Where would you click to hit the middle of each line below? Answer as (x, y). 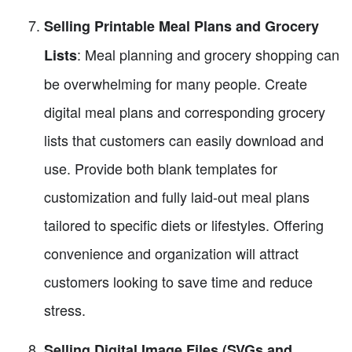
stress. (65, 310)
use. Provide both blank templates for (161, 169)
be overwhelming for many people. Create (176, 84)
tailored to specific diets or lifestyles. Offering (184, 225)
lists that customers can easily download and (184, 140)
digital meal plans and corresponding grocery (185, 112)
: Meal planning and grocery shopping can (208, 55)
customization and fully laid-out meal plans (177, 197)
